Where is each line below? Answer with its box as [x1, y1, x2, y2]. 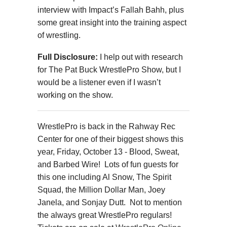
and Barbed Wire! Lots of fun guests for [37, 160, 178, 169]
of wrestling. [37, 31, 85, 40]
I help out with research [98, 53, 183, 62]
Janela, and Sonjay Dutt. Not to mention [37, 198, 182, 207]
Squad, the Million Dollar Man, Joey [37, 185, 165, 194]
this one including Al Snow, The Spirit [37, 172, 171, 181]
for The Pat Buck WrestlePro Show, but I [37, 65, 181, 74]
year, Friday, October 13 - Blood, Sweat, [37, 147, 179, 156]
